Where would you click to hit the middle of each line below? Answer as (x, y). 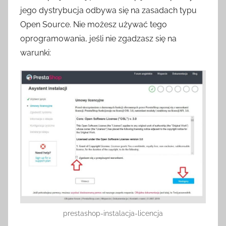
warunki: (36, 53)
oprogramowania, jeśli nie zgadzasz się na (98, 39)
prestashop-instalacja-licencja (113, 214)
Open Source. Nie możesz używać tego (94, 25)
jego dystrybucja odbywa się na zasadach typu (108, 11)
